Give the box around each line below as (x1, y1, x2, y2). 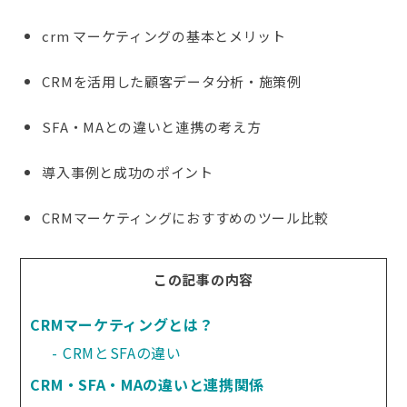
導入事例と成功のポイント (42, 162, 213, 182)
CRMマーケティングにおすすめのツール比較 (42, 207, 330, 227)
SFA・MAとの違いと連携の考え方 (42, 116, 262, 136)
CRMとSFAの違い (62, 341, 182, 363)
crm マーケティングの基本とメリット (42, 25, 286, 45)
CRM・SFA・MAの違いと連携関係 (30, 372, 265, 395)
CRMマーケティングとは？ (30, 313, 214, 335)
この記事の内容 (154, 269, 253, 289)
